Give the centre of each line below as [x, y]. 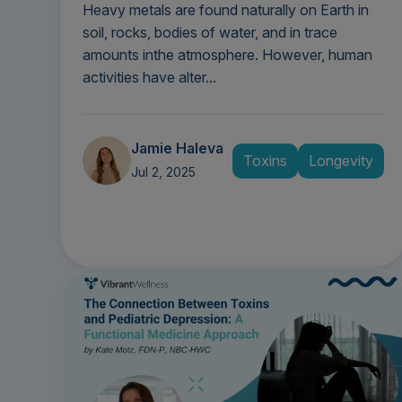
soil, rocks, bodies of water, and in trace [210, 33]
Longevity [341, 160]
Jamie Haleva [177, 149]
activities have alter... [149, 78]
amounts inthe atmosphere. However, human [227, 55]
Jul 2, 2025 [163, 172]
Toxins [265, 160]
